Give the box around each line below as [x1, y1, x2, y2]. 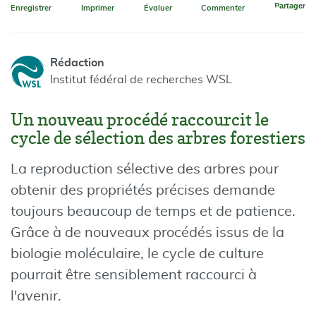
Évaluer [143, 4, 172, 12]
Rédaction [50, 57, 104, 68]
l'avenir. [11, 289, 61, 303]
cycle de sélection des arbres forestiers [11, 128, 305, 148]
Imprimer [80, 4, 114, 12]
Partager [274, 1, 305, 10]
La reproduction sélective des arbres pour [11, 162, 279, 176]
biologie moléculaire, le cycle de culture [11, 247, 264, 261]
